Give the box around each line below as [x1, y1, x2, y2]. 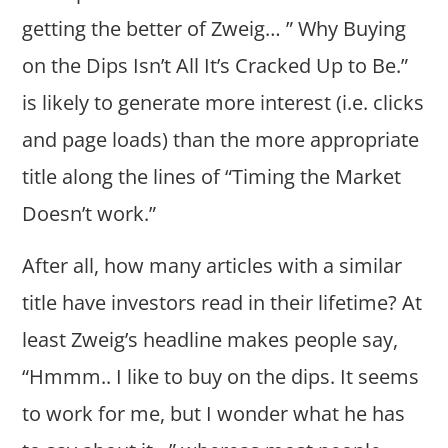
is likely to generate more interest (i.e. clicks [22, 89, 425, 117]
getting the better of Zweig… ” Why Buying [22, 15, 407, 43]
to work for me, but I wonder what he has [22, 400, 406, 428]
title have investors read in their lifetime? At [22, 289, 423, 317]
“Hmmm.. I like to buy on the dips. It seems [22, 363, 420, 391]
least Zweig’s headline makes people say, [22, 326, 399, 354]
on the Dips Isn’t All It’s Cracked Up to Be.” [22, 52, 409, 80]
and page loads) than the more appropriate [22, 126, 420, 154]
